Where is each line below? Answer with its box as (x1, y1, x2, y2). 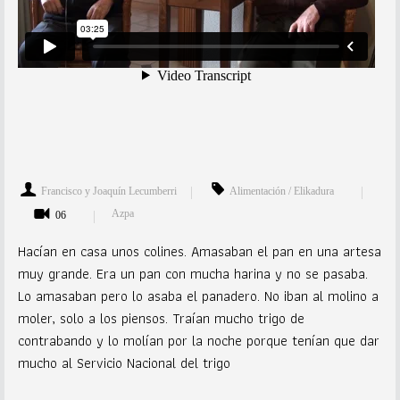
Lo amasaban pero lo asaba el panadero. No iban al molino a (18, 285, 379, 307)
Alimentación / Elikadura (229, 185, 334, 197)
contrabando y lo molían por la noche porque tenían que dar (18, 329, 379, 352)
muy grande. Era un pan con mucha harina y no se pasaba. (18, 262, 368, 285)
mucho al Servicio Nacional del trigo (18, 352, 230, 374)
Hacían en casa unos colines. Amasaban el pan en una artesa (18, 240, 381, 262)
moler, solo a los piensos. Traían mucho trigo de (18, 307, 304, 329)
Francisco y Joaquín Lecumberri (41, 185, 177, 197)
